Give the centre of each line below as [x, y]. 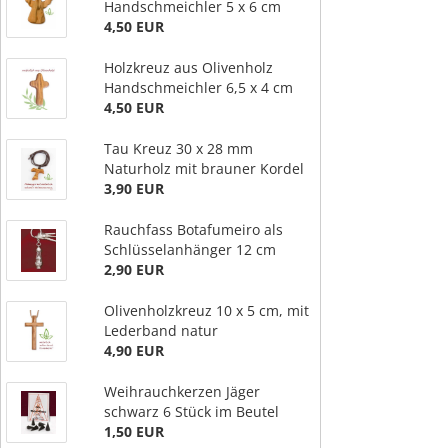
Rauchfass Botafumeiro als [193, 229]
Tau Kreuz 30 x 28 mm [178, 148]
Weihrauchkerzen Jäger [182, 391]
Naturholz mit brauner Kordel [204, 168]
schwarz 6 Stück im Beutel [191, 411]
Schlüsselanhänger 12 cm [190, 249]
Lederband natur [161, 330]
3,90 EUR [134, 188]
